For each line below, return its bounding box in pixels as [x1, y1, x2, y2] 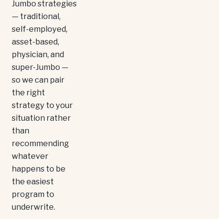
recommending [12, 138, 69, 149]
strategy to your [12, 100, 73, 110]
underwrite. [12, 202, 55, 212]
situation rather [12, 113, 71, 123]
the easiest [12, 176, 54, 187]
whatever [12, 151, 48, 161]
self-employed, [12, 24, 67, 34]
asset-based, [12, 37, 59, 47]
